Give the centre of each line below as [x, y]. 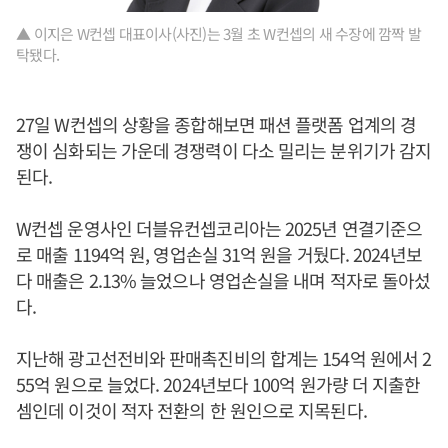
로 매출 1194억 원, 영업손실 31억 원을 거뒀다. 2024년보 [219, 254]
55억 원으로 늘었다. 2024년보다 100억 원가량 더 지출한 [218, 384]
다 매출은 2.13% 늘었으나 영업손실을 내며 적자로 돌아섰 [223, 280]
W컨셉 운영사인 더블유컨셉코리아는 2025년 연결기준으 [219, 228]
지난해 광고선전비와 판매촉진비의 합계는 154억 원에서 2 [224, 358]
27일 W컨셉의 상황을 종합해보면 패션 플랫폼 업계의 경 [216, 124]
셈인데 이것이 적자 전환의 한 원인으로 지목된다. [191, 410]
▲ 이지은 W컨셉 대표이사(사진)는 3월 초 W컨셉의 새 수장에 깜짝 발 [218, 33]
